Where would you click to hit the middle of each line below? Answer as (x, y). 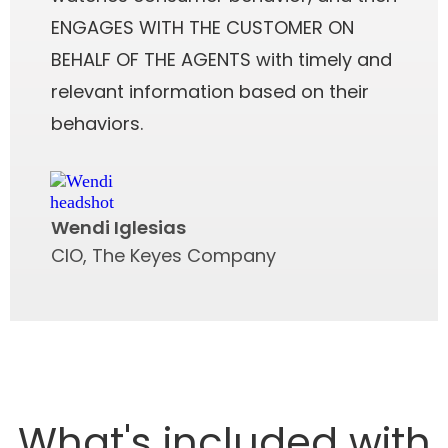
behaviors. (97, 124)
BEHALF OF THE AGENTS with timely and (221, 60)
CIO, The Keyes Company (163, 256)
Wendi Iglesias (118, 228)
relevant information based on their (210, 92)
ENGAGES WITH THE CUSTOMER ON (202, 28)
